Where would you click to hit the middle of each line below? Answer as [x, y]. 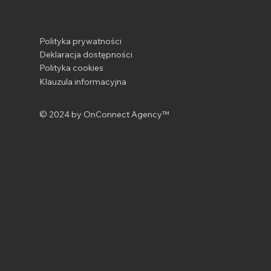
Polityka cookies [71, 68]
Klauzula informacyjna [83, 81]
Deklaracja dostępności [86, 55]
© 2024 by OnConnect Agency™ [104, 115]
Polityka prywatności [80, 41]
